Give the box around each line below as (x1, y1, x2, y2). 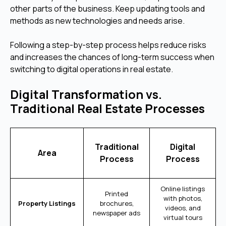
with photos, (163, 193, 202, 203)
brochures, (99, 198, 134, 208)
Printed (105, 189, 128, 198)
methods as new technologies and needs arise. (10, 15, 185, 26)
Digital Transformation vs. (10, 86, 162, 102)
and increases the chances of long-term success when (10, 51, 214, 63)
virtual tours (163, 212, 202, 222)
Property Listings (18, 198, 76, 208)
